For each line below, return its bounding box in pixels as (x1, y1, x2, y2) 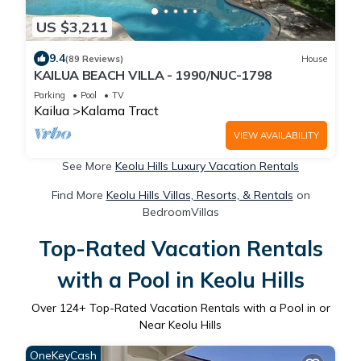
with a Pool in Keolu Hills (56, 267, 305, 294)
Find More (51, 188, 106, 203)
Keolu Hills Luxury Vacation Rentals (115, 159, 299, 174)
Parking (34, 89, 65, 102)
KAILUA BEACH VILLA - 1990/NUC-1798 (34, 67, 273, 84)
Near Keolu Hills (139, 317, 222, 333)
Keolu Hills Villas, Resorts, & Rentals (106, 188, 293, 203)
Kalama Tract (81, 102, 159, 119)
